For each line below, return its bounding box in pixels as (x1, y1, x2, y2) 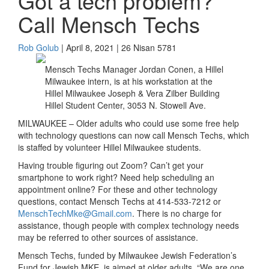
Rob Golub (18, 41, 59, 53)
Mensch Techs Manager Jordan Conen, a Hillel (45, 63, 223, 75)
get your (170, 159, 204, 171)
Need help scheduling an (120, 171, 214, 183)
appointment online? (18, 183, 98, 195)
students (166, 141, 199, 153)
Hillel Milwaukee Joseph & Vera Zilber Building (45, 87, 220, 99)
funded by (78, 249, 118, 261)
